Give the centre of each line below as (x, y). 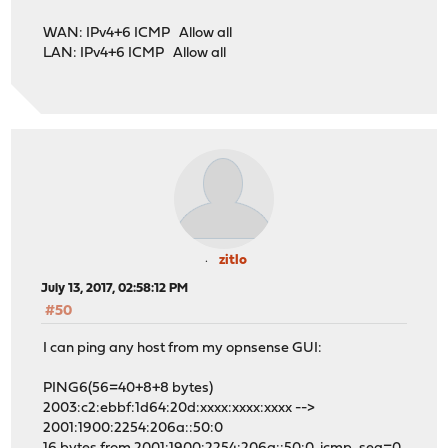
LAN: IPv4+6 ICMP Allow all (135, 53)
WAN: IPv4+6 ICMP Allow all (138, 33)
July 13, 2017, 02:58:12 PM (115, 289)
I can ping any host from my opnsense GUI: (183, 348)
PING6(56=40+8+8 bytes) (128, 388)
